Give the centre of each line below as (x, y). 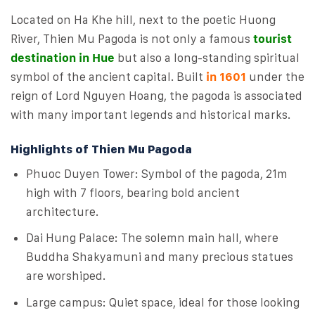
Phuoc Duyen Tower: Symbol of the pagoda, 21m (157, 174)
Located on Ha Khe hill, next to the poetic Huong (143, 19)
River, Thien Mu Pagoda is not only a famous (132, 38)
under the (275, 76)
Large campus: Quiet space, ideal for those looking (163, 302)
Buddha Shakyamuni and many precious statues (160, 257)
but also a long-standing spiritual (207, 57)
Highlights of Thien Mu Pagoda (101, 149)
